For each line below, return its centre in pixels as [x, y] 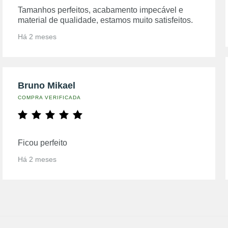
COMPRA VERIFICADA [50, 97]
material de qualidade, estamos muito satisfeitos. [106, 20]
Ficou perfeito [43, 143]
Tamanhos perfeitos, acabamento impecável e [101, 10]
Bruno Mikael [47, 85]
